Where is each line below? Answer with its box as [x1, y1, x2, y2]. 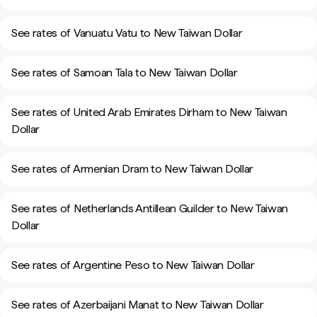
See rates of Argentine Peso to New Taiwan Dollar [11, 258, 255, 272]
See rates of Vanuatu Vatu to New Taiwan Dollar [11, 26, 243, 40]
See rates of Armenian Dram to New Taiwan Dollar [11, 162, 253, 175]
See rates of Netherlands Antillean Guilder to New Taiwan [11, 202, 289, 215]
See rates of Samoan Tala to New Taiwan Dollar [11, 66, 238, 79]
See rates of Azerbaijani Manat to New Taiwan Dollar [11, 298, 264, 311]
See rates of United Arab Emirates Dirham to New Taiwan [11, 105, 287, 119]
